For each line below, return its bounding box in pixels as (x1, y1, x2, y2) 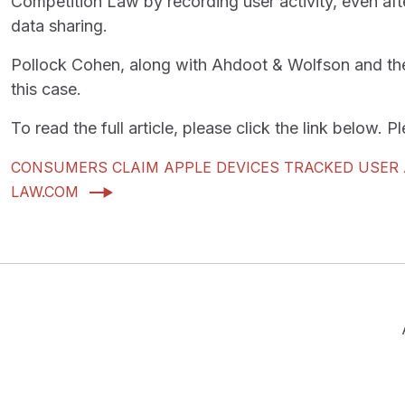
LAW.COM (11, 183, 79, 201)
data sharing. (11, 16, 108, 35)
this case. (11, 80, 81, 99)
